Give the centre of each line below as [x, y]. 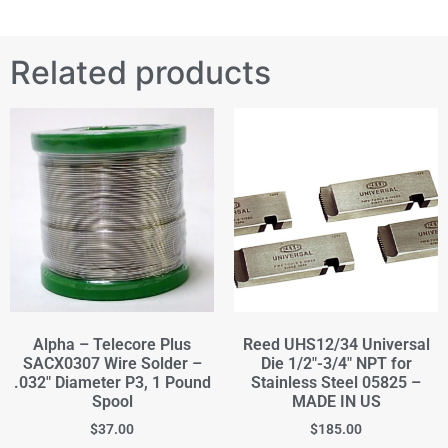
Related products [140, 72]
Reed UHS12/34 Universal [336, 344]
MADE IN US [336, 401]
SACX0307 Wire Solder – [112, 363]
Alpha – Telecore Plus [112, 344]
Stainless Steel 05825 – [336, 382]
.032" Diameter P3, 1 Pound [112, 382]
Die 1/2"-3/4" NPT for [336, 363]
